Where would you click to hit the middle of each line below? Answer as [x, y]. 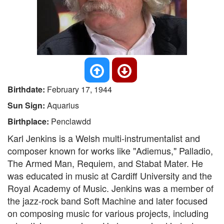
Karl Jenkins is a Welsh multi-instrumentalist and [104, 138]
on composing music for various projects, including [108, 213]
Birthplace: [29, 121]
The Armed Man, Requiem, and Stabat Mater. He [105, 163]
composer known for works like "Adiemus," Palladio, [110, 150]
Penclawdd [71, 121]
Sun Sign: [27, 105]
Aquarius [63, 105]
